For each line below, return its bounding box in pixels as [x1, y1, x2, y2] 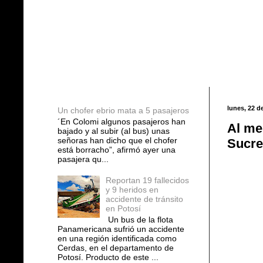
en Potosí [106, 203, 141, 213]
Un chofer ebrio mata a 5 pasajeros [57, 106, 189, 116]
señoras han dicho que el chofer [57, 136, 177, 146]
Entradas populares [47, 86, 107, 94]
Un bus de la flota [106, 214, 174, 224]
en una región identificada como [57, 233, 177, 243]
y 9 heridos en [106, 184, 159, 194]
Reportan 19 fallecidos [106, 175, 190, 185]
